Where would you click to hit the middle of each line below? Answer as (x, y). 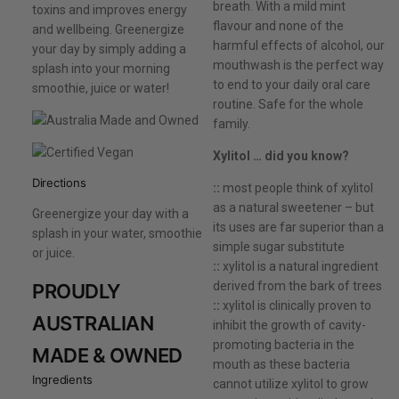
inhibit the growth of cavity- (289, 326)
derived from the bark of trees (297, 286)
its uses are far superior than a (298, 228)
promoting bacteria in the (283, 345)
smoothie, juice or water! (101, 89)
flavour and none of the (278, 26)
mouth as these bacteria (281, 365)
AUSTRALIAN (93, 324)
